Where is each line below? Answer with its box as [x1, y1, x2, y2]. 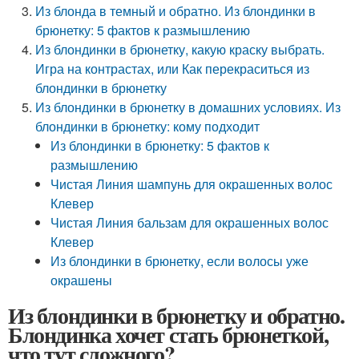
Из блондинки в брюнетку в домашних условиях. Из [35, 98, 341, 116]
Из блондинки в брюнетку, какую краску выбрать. [35, 40, 325, 58]
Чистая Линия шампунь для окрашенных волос [50, 175, 333, 193]
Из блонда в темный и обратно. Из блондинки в [35, 2, 317, 20]
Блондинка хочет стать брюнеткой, [8, 318, 329, 351]
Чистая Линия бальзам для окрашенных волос [50, 213, 329, 232]
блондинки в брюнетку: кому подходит [35, 117, 260, 135]
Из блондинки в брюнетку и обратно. [8, 299, 345, 332]
